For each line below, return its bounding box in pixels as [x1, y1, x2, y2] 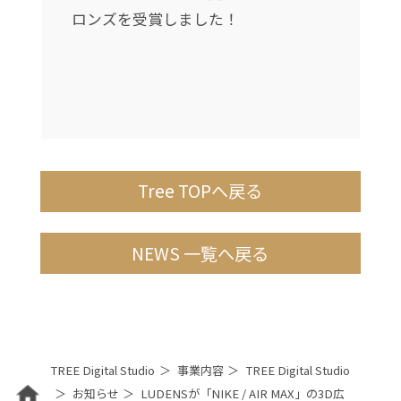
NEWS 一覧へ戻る [132, 240, 269, 266]
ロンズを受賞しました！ [71, 7, 239, 30]
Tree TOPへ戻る [138, 178, 263, 204]
